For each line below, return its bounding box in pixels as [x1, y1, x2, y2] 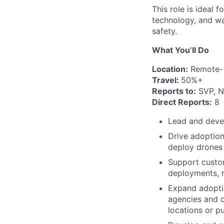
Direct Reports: [152, 97, 212, 107]
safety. [152, 26, 177, 36]
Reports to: [152, 86, 196, 96]
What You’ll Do [152, 45, 209, 55]
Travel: [152, 75, 181, 85]
